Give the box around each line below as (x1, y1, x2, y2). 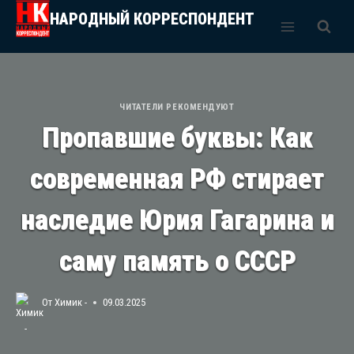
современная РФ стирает (30, 163, 324, 196)
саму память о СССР (58, 245, 296, 278)
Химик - (55, 296, 88, 308)
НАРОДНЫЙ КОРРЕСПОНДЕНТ (50, 9, 254, 28)
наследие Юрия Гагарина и (20, 204, 334, 237)
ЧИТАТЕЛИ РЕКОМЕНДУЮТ (119, 101, 235, 112)
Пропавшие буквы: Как (41, 122, 313, 155)
